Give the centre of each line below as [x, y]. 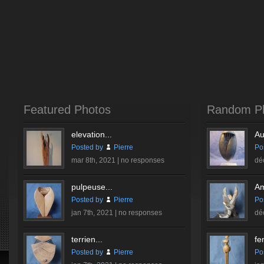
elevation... [92, 134]
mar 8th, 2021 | [96, 160]
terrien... [87, 239]
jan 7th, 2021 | [95, 213]
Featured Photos [67, 110]
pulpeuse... [92, 187]
